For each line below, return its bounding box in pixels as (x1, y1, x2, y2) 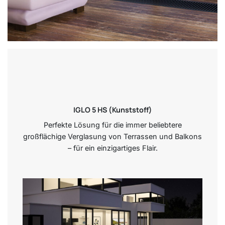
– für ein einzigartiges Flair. (67, 144, 158, 152)
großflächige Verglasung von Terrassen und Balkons (23, 132, 202, 141)
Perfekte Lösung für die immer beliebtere (43, 121, 182, 129)
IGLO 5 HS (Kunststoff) (73, 104, 152, 115)
